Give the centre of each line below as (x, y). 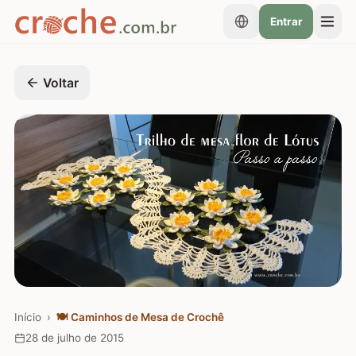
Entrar (286, 21)
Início (28, 317)
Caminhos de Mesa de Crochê (147, 317)
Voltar (61, 83)
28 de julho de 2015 (74, 338)
